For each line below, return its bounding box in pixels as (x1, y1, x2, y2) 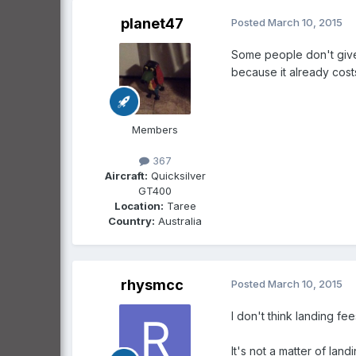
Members (132, 122, 178, 136)
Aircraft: (104, 169, 148, 183)
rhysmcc (120, 277, 184, 294)
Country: (108, 215, 155, 228)
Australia (155, 215, 202, 228)
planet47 (120, 14, 184, 32)
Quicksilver (147, 169, 206, 183)
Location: (114, 199, 164, 213)
